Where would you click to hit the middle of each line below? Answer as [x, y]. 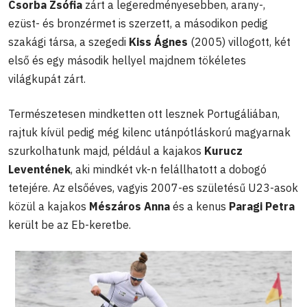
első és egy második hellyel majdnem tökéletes [127, 61]
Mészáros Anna [130, 207]
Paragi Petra [262, 207]
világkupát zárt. [47, 79]
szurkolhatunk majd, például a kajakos [106, 151]
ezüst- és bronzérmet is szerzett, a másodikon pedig [138, 24]
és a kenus [199, 207]
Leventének [39, 170]
